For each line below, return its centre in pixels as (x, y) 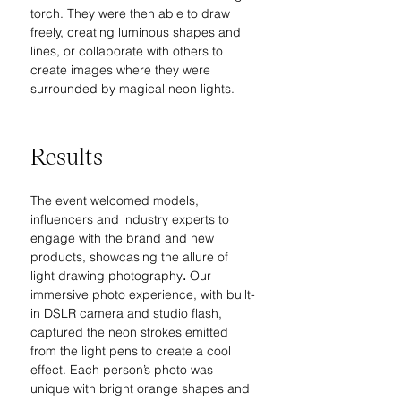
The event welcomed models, (116, 200)
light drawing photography (107, 276)
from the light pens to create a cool (132, 351)
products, (60, 257)
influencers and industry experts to (132, 219)
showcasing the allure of (161, 257)
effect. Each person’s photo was (124, 370)
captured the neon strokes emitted (131, 332)
